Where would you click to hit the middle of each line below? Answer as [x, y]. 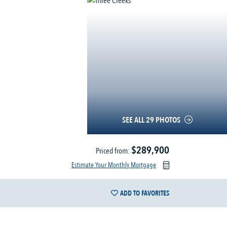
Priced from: [113, 151]
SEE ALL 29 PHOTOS [151, 120]
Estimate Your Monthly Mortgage [114, 165]
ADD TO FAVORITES [145, 193]
